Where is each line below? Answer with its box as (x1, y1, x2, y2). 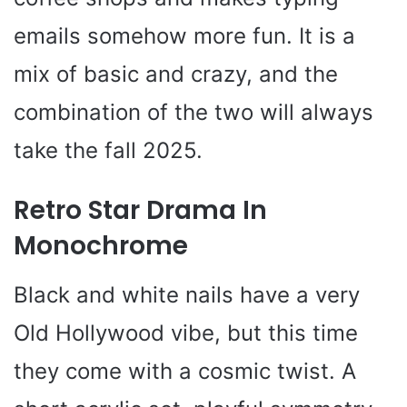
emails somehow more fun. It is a (14, 22, 355, 49)
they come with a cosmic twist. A (14, 357, 356, 384)
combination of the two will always (14, 98, 373, 125)
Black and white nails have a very (14, 281, 360, 308)
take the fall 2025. (14, 136, 203, 164)
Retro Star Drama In (14, 192, 267, 228)
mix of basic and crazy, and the (14, 60, 338, 87)
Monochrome (14, 227, 188, 263)
